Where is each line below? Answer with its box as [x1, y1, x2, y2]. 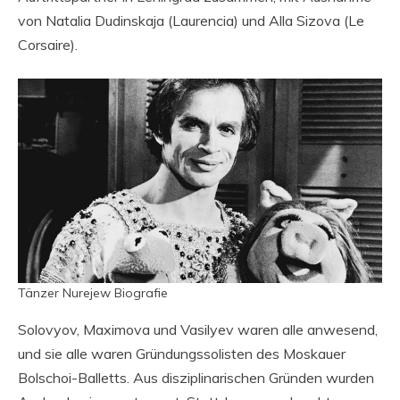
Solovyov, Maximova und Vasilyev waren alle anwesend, [18, 321, 378, 338]
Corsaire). [18, 36, 78, 54]
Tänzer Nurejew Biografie [18, 285, 168, 301]
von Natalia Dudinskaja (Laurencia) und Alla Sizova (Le [18, 12, 364, 29]
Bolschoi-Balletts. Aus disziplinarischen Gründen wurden [18, 369, 374, 387]
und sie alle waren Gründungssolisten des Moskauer [18, 345, 346, 362]
